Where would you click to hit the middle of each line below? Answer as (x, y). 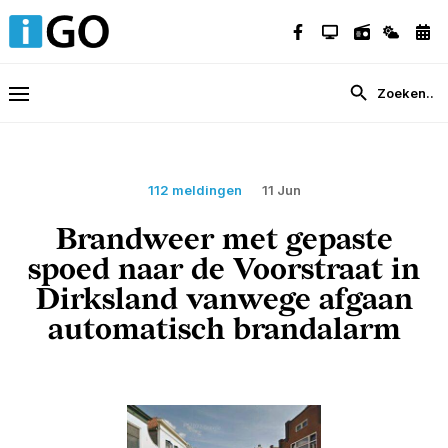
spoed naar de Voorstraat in (224, 270)
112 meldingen (194, 190)
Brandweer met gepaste (224, 240)
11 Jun (281, 190)
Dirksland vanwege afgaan (224, 300)
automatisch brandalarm (224, 330)
